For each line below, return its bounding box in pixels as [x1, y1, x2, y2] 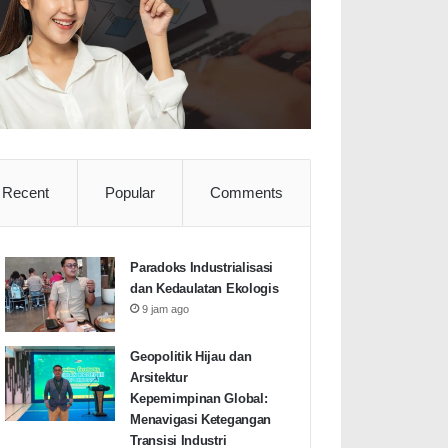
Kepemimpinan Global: [130, 391, 268, 407]
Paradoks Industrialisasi [130, 260, 274, 276]
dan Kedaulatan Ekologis [130, 281, 279, 297]
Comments [209, 184, 283, 202]
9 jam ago [142, 303, 190, 316]
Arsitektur [130, 370, 188, 386]
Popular [104, 184, 155, 202]
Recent [2, 184, 50, 202]
